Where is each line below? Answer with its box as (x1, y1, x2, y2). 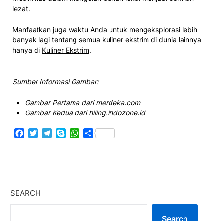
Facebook (24, 128, 61, 139)
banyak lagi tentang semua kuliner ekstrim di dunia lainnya (12, 36, 201, 44)
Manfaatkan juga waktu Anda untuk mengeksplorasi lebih (12, 25, 197, 34)
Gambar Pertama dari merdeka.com (25, 98, 140, 107)
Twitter (38, 128, 64, 139)
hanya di (12, 46, 42, 54)
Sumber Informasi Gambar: (12, 77, 99, 86)
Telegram (52, 128, 86, 139)
